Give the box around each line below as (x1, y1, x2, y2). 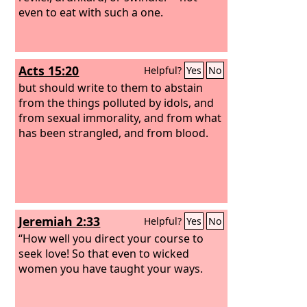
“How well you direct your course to (19, 230, 204, 246)
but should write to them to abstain (19, 79, 204, 95)
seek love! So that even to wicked (19, 245, 190, 261)
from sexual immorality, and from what (19, 110, 222, 125)
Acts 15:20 (19, 62, 79, 79)
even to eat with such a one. (19, 4, 164, 20)
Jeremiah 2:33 (19, 213, 101, 230)
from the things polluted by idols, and (19, 95, 214, 110)
